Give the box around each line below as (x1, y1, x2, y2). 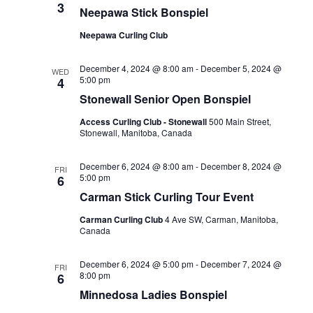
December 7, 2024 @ (200, 257, 282, 270)
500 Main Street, (208, 115, 271, 127)
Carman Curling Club (79, 212, 165, 226)
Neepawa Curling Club (79, 28, 168, 41)
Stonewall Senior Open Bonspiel (79, 90, 251, 107)
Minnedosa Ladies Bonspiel (79, 286, 227, 303)
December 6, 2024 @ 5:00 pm (79, 257, 194, 270)
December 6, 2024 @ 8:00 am (79, 159, 194, 172)
